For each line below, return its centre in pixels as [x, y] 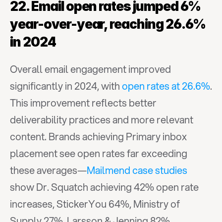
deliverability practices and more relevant [102, 120]
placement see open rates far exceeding [99, 153]
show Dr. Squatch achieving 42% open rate [104, 187]
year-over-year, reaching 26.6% [108, 24]
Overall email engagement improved [90, 69]
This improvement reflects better [83, 103]
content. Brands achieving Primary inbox [98, 137]
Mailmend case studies [137, 170]
